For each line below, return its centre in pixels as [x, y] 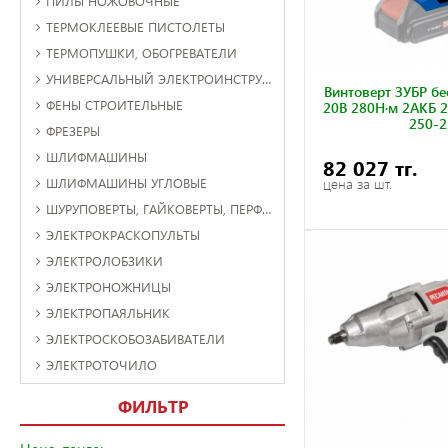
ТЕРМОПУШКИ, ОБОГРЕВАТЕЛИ [141, 52]
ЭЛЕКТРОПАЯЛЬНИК [108, 312]
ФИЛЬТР [152, 406]
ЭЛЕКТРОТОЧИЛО [101, 364]
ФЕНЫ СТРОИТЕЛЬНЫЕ [114, 104]
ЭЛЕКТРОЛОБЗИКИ [104, 260]
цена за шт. [357, 184]
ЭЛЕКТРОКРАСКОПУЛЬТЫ [123, 234]
